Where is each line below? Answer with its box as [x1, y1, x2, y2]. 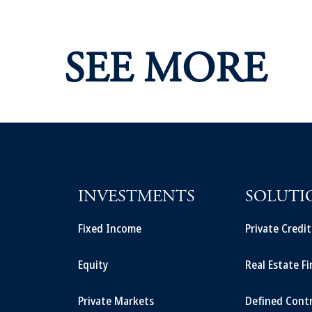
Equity [78, 257, 108, 272]
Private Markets [78, 293, 154, 309]
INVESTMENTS [78, 189, 195, 206]
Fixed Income [78, 221, 141, 236]
